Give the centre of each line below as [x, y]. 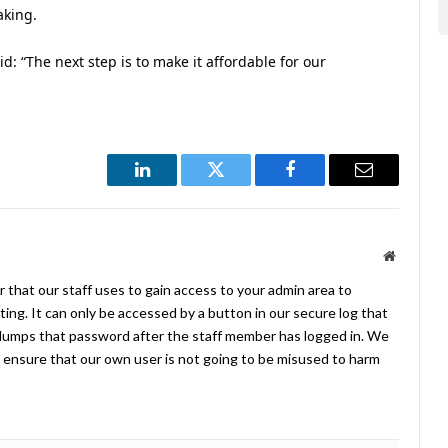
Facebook [323, 184]
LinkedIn [173, 184]
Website [416, 254]
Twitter [240, 184]
